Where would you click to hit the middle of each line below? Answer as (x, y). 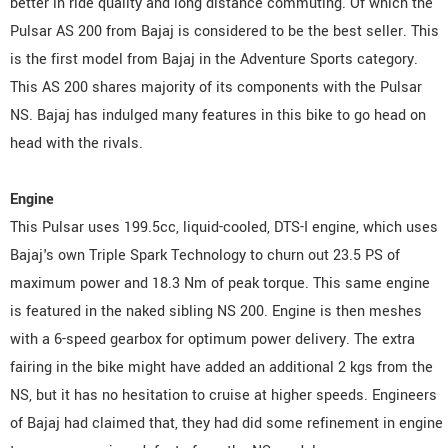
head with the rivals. (76, 143)
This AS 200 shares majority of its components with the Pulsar (216, 87)
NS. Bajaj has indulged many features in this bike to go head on (218, 115)
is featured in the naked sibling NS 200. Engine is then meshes (216, 311)
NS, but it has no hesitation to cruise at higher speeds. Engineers (223, 395)
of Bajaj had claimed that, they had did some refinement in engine (226, 423)
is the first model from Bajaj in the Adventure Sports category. (214, 59)
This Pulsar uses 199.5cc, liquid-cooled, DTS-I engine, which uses (224, 227)
